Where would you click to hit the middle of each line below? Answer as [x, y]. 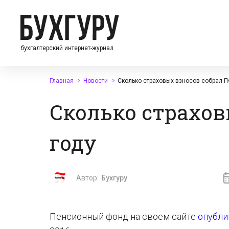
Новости [96, 81]
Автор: [87, 178]
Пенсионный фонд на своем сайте [124, 216]
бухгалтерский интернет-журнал [67, 48]
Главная [62, 81]
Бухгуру [114, 178]
